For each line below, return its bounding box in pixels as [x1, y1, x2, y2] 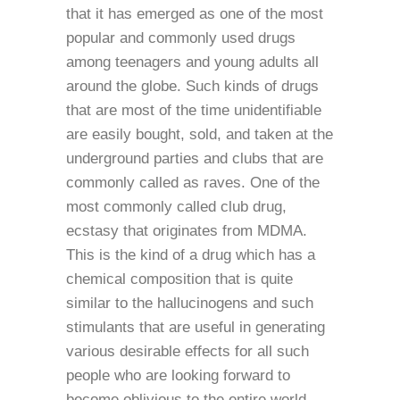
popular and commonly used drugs [66, 29, 296, 46]
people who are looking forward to [66, 367, 290, 384]
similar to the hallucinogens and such [66, 295, 313, 312]
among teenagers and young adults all [66, 54, 319, 71]
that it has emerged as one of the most [66, 5, 323, 22]
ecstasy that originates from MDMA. [66, 222, 307, 239]
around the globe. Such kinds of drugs [66, 78, 319, 95]
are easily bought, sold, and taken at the [66, 126, 333, 143]
